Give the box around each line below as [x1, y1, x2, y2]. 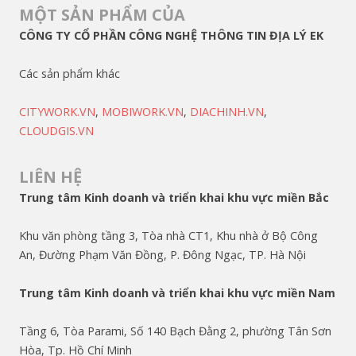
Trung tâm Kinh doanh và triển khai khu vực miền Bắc [19, 190, 329, 206]
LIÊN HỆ [19, 166, 82, 188]
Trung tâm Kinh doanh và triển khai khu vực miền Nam [19, 285, 335, 301]
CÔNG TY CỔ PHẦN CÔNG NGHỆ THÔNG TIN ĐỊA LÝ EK [19, 28, 323, 44]
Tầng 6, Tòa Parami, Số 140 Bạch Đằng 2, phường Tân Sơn [19, 323, 331, 339]
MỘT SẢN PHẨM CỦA [19, 4, 185, 26]
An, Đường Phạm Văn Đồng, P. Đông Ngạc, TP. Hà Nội [19, 247, 306, 263]
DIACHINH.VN [190, 104, 264, 120]
